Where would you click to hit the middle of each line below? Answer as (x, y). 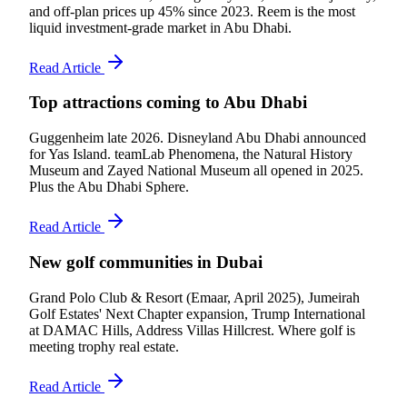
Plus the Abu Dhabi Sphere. (109, 187)
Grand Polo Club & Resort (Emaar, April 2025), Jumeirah (194, 297)
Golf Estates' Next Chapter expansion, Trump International (197, 313)
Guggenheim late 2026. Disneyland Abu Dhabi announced (198, 138)
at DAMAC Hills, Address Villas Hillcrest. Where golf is (192, 330)
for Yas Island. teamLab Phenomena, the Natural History (191, 154)
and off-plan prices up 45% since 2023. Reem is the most (192, 11)
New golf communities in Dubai (146, 262)
